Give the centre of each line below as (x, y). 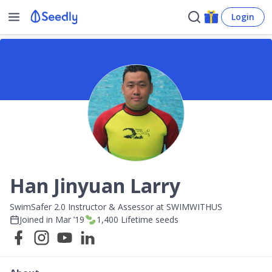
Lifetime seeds (148, 219)
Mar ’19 (70, 219)
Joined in (37, 219)
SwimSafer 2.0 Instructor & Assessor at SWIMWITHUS (116, 207)
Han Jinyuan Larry (95, 185)
